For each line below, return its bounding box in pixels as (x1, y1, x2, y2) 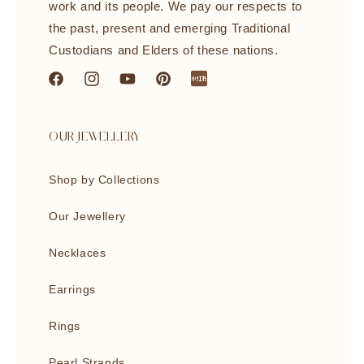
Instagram (82, 80, 139, 94)
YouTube (118, 80, 167, 94)
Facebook (46, 80, 102, 94)
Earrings (49, 283, 96, 296)
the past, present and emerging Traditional (49, 21, 291, 35)
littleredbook (189, 80, 258, 94)
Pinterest (154, 80, 204, 94)
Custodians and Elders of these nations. (49, 43, 279, 57)
